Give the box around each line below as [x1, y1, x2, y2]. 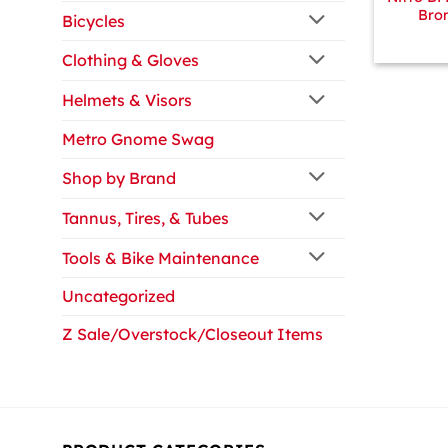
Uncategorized [62, 286, 175, 307]
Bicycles [62, 10, 125, 31]
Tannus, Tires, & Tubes [62, 207, 229, 228]
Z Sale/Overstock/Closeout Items [62, 324, 323, 345]
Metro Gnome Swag [62, 129, 214, 150]
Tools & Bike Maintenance [62, 247, 259, 268]
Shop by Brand [62, 167, 176, 188]
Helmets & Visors [62, 90, 192, 111]
